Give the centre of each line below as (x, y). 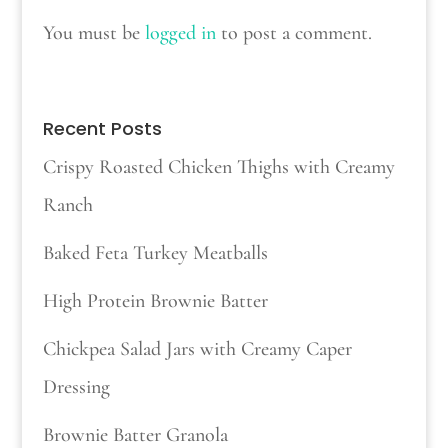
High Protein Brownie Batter (155, 300)
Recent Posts (102, 128)
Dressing (76, 386)
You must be (93, 32)
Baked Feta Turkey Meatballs (155, 252)
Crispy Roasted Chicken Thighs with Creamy (218, 166)
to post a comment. (293, 32)
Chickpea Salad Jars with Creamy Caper (197, 348)
